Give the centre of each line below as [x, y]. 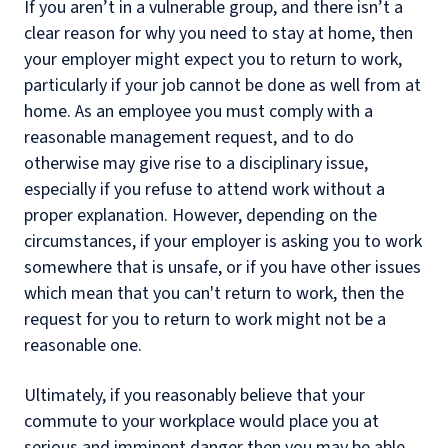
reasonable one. [83, 345]
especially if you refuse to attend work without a [204, 189]
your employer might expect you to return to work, [213, 59]
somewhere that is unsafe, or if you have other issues [222, 267]
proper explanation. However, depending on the [200, 215]
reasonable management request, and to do [189, 137]
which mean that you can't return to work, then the [214, 293]
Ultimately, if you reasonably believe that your [194, 395]
